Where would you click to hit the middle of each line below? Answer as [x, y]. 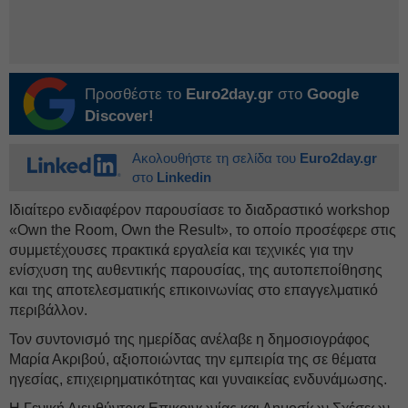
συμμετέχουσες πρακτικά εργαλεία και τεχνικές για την [181, 250]
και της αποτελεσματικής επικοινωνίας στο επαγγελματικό [194, 290]
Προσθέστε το [135, 94]
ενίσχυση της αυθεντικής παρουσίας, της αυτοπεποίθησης [196, 270]
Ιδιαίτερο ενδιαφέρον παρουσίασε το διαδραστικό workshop [199, 210]
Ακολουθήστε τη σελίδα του [216, 158]
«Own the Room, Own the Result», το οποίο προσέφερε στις [203, 230]
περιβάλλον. [48, 310]
